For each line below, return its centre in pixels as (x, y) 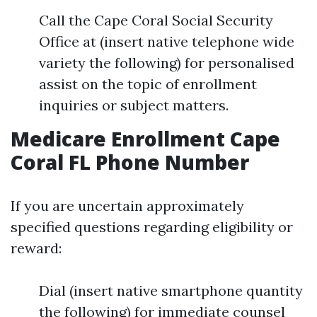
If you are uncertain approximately (127, 206)
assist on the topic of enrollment (148, 84)
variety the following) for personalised (167, 63)
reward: (36, 248)
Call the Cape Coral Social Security (156, 20)
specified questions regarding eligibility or (152, 227)
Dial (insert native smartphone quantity (171, 290)
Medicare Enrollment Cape (145, 139)
